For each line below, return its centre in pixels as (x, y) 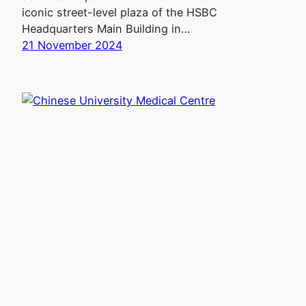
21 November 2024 (72, 45)
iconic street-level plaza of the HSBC (120, 13)
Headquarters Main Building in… (106, 29)
